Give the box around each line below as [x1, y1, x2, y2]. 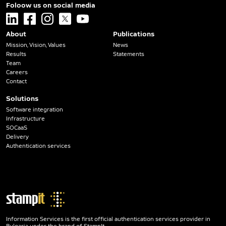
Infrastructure [6, 116, 45, 122]
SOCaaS [6, 125, 27, 131]
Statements [113, 51, 144, 57]
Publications [113, 30, 154, 38]
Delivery [6, 134, 29, 140]
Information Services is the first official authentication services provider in [6, 216, 210, 222]
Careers [6, 69, 28, 75]
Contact [6, 78, 27, 84]
